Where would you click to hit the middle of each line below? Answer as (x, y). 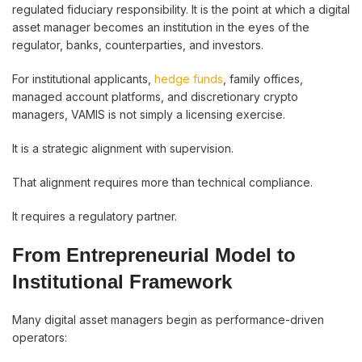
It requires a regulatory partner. (95, 216)
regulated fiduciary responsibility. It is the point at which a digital (181, 9)
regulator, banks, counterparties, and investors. (138, 45)
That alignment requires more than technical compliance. (162, 182)
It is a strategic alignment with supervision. (123, 148)
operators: (40, 337)
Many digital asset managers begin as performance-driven (168, 320)
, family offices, (263, 79)
